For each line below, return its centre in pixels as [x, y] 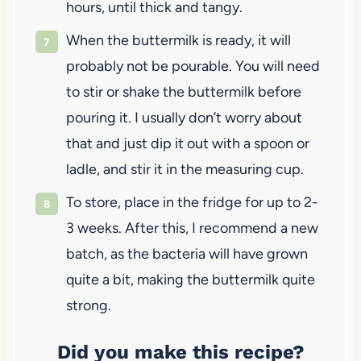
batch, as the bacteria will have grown [187, 254]
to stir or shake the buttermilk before [183, 92]
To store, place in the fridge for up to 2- [192, 203]
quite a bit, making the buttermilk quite [190, 280]
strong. [88, 306]
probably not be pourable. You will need [193, 66]
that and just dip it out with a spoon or [187, 144]
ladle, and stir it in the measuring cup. [185, 170]
